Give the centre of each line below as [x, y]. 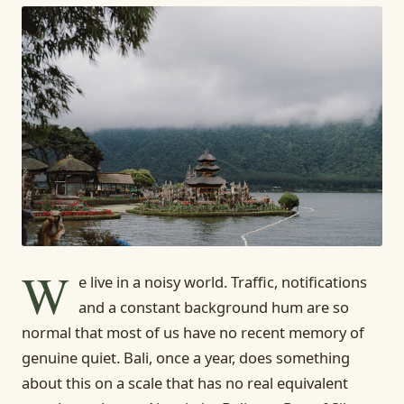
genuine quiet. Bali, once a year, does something [186, 357]
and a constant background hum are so [214, 307]
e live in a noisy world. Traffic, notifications [223, 281]
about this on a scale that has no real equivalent [185, 382]
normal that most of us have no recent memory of [193, 332]
